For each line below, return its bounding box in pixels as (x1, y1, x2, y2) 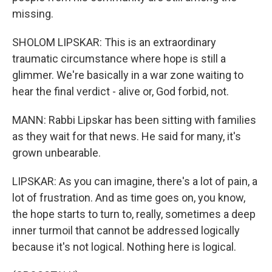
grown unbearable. (12, 146, 101, 159)
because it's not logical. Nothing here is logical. (12, 240, 236, 253)
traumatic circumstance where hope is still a (12, 52, 226, 65)
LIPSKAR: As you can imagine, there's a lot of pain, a (12, 175, 257, 188)
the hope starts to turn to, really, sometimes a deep (12, 208, 256, 220)
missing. (12, 7, 53, 20)
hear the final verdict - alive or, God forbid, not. (12, 85, 229, 98)
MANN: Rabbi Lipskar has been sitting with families (12, 114, 256, 126)
